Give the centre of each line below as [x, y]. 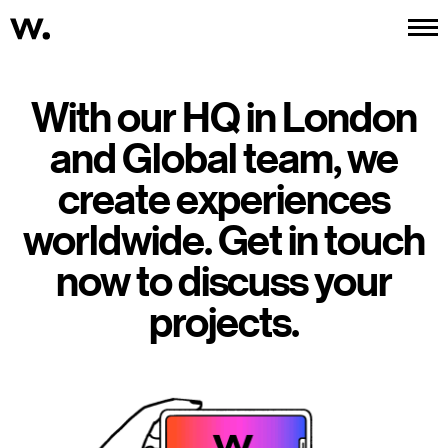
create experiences [224, 198]
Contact [297, 28]
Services [236, 28]
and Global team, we [224, 157]
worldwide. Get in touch [224, 239]
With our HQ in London [224, 116]
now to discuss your [224, 280]
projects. [224, 321]
